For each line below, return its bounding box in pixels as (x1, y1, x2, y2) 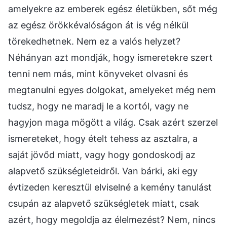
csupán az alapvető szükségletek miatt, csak (8, 198, 199, 209)
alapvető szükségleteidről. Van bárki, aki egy (8, 166, 198, 177)
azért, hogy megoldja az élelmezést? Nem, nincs (8, 214, 215, 225)
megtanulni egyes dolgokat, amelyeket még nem (8, 85, 216, 96)
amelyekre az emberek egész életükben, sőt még (8, 4, 217, 15)
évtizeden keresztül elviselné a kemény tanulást (8, 182, 212, 193)
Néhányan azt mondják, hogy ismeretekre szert (8, 52, 213, 63)
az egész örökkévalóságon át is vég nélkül (8, 20, 188, 31)
